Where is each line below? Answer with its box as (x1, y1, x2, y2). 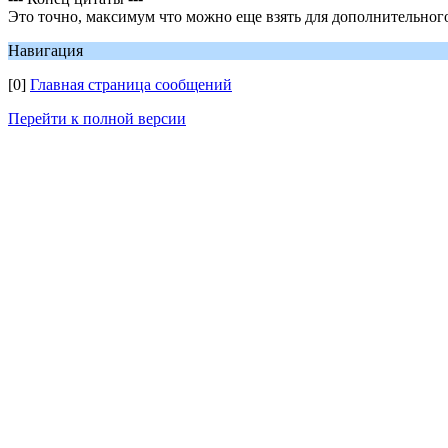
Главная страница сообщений (30, 76, 232, 93)
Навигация (8, 42, 83, 59)
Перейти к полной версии (8, 110, 186, 127)
